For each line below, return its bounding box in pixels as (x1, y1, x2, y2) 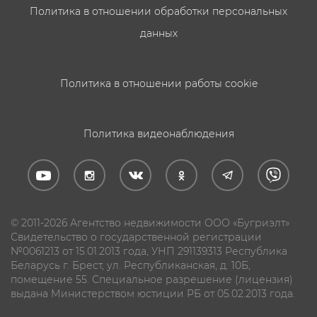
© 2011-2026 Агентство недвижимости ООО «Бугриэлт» (11, 217, 289, 229)
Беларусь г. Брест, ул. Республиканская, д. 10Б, (11, 259, 250, 272)
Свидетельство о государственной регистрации (11, 231, 262, 243)
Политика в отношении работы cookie (59, 77, 258, 90)
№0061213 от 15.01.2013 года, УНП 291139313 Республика (11, 245, 287, 258)
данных (139, 27, 178, 40)
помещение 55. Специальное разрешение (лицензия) (11, 273, 293, 286)
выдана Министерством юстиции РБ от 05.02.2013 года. (11, 287, 295, 300)
